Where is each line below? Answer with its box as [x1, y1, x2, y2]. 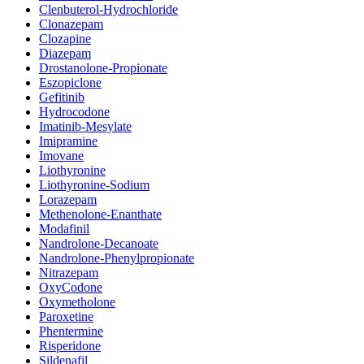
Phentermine [39, 324, 103, 339]
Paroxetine [39, 310, 93, 324]
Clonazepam [39, 17, 103, 32]
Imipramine [39, 134, 97, 149]
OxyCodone [39, 280, 102, 295]
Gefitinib [39, 90, 84, 105]
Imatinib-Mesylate [39, 119, 132, 134]
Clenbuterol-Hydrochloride [39, 2, 178, 17]
